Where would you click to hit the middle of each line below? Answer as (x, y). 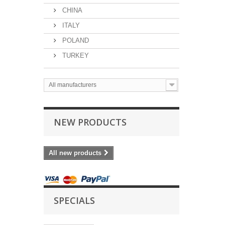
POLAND (75, 40)
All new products (75, 153)
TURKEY (75, 55)
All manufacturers (73, 85)
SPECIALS (74, 200)
